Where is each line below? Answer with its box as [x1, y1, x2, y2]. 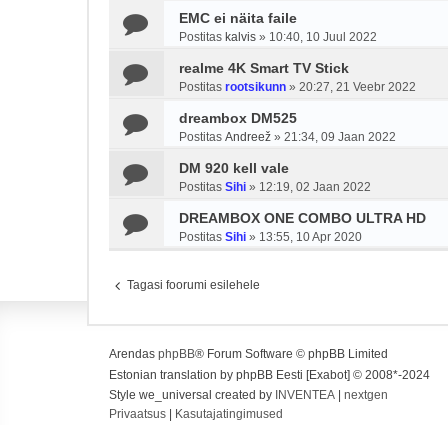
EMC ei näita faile [179, 10, 297, 26]
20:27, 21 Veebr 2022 [299, 80, 416, 94]
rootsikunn [225, 80, 286, 94]
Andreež [225, 130, 271, 144]
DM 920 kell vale [179, 160, 289, 176]
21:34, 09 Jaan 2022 [284, 130, 396, 144]
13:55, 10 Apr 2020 [259, 230, 362, 244]
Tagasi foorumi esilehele [127, 278, 260, 292]
